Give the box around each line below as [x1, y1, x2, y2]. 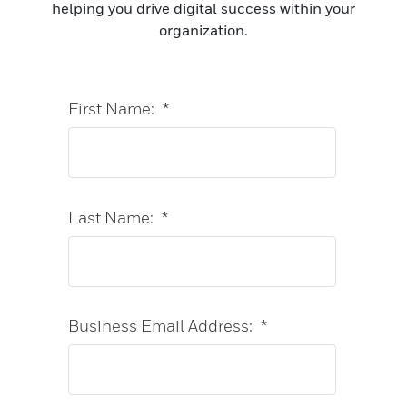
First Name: [67, 99, 154, 119]
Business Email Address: [67, 316, 253, 336]
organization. [158, 20, 248, 39]
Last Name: [67, 207, 154, 227]
